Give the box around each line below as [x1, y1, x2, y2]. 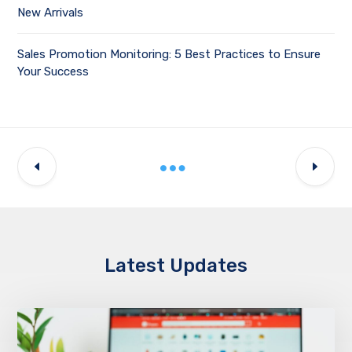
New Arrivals [17, 5, 84, 20]
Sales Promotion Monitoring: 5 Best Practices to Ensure [17, 46, 321, 61]
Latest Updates [104, 254, 247, 277]
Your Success [17, 64, 90, 79]
